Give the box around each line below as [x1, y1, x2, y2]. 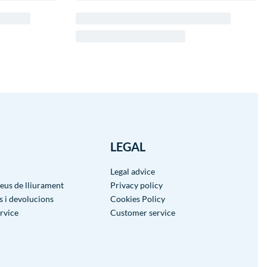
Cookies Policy [110, 194, 166, 204]
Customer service [110, 207, 176, 218]
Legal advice [110, 166, 156, 177]
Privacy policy [110, 180, 163, 191]
